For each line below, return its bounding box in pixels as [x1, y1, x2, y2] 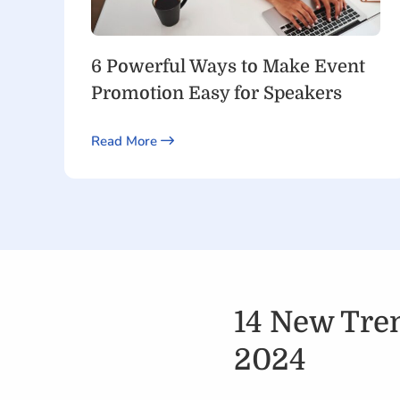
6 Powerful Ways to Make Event [91, 55, 365, 77]
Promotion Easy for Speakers [91, 82, 342, 104]
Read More [91, 131, 161, 150]
